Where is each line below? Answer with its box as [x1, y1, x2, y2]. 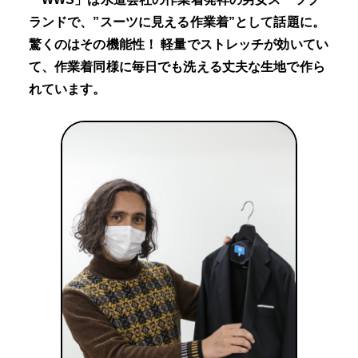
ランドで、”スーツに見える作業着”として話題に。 [28, 14, 325, 29]
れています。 [28, 82, 106, 96]
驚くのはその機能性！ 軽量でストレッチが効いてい [28, 37, 328, 51]
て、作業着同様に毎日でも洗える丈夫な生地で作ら [28, 59, 325, 74]
